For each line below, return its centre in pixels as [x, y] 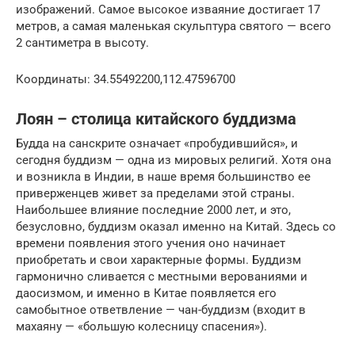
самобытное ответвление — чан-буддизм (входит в [161, 309]
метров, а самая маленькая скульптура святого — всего [174, 26]
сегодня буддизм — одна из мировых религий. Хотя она [174, 160]
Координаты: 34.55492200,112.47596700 [126, 79]
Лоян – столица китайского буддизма [156, 119]
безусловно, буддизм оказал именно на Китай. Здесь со [176, 226]
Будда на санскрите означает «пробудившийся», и [157, 143]
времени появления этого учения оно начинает [151, 243]
